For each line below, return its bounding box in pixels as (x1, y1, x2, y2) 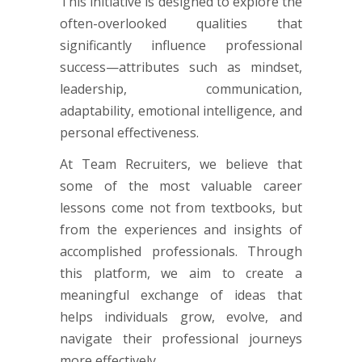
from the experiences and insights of (60, 220, 302, 238)
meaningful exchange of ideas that (60, 285, 302, 304)
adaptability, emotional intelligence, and (60, 101, 302, 120)
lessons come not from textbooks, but (60, 198, 302, 217)
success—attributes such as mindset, (60, 57, 302, 76)
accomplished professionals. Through (60, 242, 302, 260)
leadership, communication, (60, 79, 302, 98)
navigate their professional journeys (60, 329, 302, 347)
